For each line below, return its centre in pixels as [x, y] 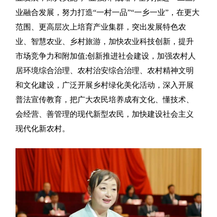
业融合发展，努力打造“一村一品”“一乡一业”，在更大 [108, 13]
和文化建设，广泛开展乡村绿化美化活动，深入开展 [105, 85]
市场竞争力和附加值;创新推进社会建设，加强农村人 [106, 56]
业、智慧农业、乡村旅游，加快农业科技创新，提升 [105, 42]
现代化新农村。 [43, 129]
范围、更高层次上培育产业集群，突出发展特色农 [101, 27]
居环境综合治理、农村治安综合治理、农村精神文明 [105, 71]
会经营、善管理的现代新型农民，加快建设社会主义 [105, 114]
